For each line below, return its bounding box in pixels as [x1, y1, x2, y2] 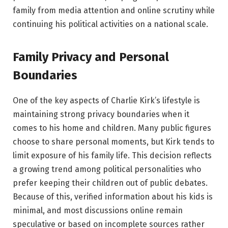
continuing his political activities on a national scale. [13, 19, 208, 30]
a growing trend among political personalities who [13, 164, 201, 174]
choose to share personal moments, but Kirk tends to [13, 136, 214, 147]
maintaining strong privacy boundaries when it [13, 109, 189, 119]
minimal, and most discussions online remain [13, 205, 183, 215]
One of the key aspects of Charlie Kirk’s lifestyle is [13, 95, 200, 105]
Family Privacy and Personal [13, 49, 169, 64]
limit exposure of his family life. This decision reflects [13, 150, 212, 160]
